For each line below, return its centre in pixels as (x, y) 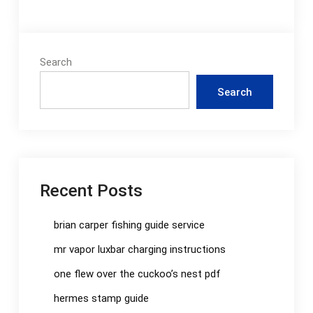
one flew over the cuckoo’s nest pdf (137, 274)
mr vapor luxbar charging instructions (139, 250)
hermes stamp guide (101, 299)
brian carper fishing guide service (129, 225)
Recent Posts (91, 191)
